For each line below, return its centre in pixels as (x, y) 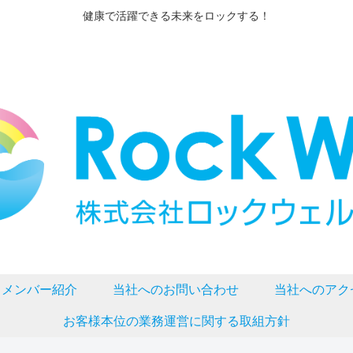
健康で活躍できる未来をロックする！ (176, 16)
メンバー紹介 (40, 290)
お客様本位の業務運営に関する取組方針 (176, 321)
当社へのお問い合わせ (175, 290)
